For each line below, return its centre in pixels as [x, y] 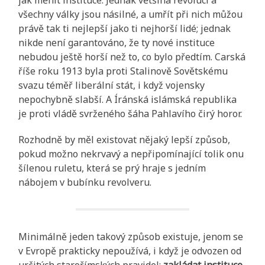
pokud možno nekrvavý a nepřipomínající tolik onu [131, 153]
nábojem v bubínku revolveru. [85, 182]
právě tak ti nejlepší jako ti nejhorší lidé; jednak [125, 28]
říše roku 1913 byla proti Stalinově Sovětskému [123, 71]
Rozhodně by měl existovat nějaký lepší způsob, [125, 139]
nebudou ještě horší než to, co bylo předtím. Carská [132, 56]
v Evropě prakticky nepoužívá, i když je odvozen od [130, 251]
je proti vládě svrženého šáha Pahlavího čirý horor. [130, 113]
